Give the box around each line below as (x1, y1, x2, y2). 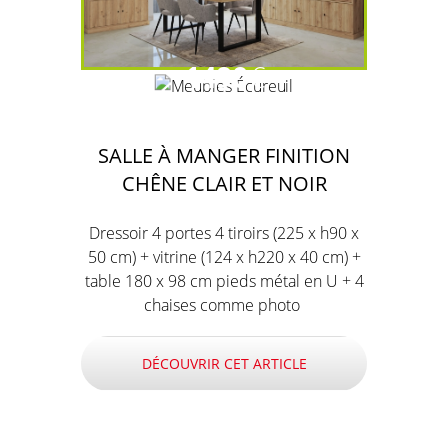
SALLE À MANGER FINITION (98, 141, 350, 170)
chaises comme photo (144, 294, 304, 317)
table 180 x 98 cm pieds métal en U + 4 (84, 270, 364, 293)
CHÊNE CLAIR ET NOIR (121, 169, 327, 198)
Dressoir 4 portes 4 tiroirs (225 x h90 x (89, 222, 359, 245)
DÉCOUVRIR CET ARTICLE (141, 354, 307, 374)
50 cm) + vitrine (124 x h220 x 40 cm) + (87, 246, 361, 269)
